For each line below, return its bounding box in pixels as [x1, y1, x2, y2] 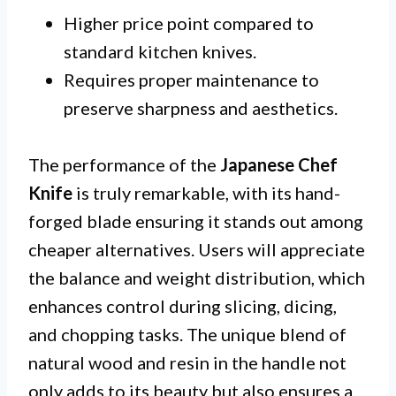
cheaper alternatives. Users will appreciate [28, 238, 365, 260]
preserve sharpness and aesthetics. [64, 96, 338, 118]
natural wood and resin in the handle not [28, 351, 346, 373]
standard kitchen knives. [64, 40, 256, 62]
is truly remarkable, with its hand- [72, 181, 340, 203]
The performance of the [28, 153, 220, 175]
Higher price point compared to [64, 11, 314, 34]
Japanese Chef [220, 153, 338, 175]
